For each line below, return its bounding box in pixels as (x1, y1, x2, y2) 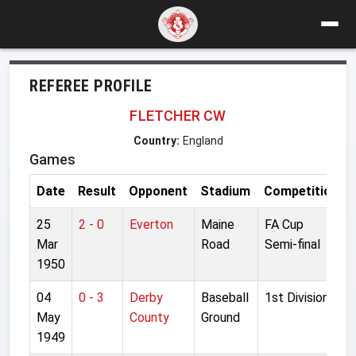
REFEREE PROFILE (29, 75, 153, 95)
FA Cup (265, 216, 304, 232)
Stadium (200, 183, 250, 199)
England (182, 133, 223, 147)
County (130, 309, 169, 325)
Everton (130, 216, 173, 232)
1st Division (265, 289, 329, 305)
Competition (264, 183, 339, 199)
